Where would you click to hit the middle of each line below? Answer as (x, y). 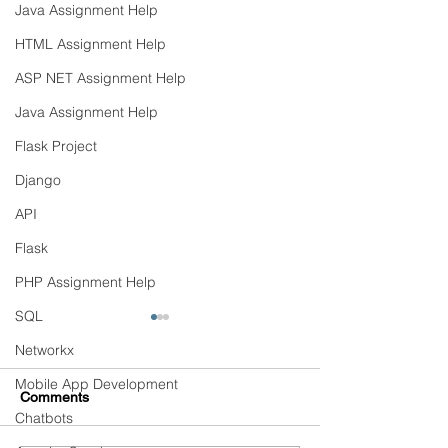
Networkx (44, 350)
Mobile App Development (96, 384)
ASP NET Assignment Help (100, 78)
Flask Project (56, 146)
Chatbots (44, 418)
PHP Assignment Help (85, 282)
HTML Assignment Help (90, 44)
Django (38, 180)
